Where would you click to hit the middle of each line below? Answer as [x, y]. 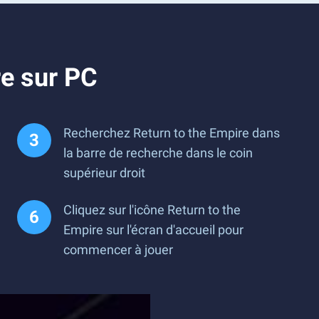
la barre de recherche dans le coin [158, 153]
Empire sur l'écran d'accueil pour [153, 230]
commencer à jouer [118, 250]
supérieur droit [104, 173]
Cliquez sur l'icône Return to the [152, 210]
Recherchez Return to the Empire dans [172, 133]
